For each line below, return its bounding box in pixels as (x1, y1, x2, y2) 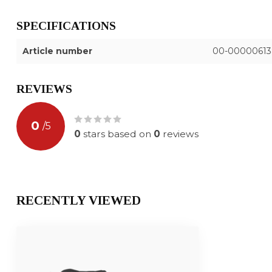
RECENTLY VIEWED (16, 192, 141, 208)
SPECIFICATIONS (16, 19, 116, 32)
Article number (22, 45, 92, 56)
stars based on (81, 127, 154, 140)
